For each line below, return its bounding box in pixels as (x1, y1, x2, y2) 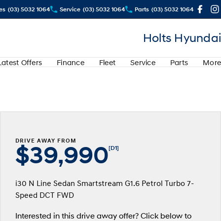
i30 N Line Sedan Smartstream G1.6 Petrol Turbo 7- (15, 178, 194, 188)
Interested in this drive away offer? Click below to (15, 211, 191, 220)
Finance (57, 58, 84, 67)
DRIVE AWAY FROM (15, 137, 76, 144)
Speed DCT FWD (15, 190, 74, 200)
